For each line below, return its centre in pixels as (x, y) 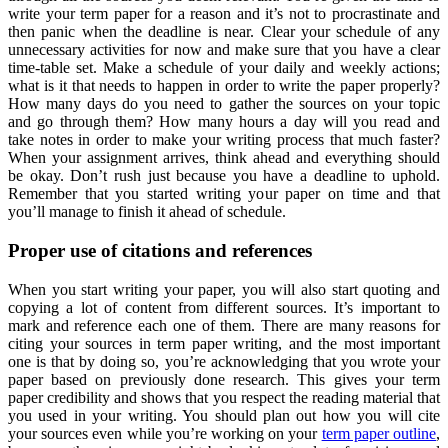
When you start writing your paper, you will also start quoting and (224, 289)
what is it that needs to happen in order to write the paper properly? (224, 86)
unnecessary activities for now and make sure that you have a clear (224, 50)
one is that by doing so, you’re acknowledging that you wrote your (224, 361)
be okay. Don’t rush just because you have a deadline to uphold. (224, 176)
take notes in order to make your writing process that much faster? (224, 140)
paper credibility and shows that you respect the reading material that (224, 397)
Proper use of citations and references (160, 251)
